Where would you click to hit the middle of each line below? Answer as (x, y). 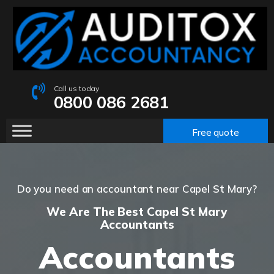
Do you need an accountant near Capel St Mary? (137, 189)
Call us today (76, 89)
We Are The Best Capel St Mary (137, 212)
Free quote (215, 132)
